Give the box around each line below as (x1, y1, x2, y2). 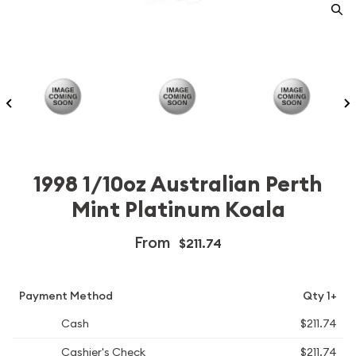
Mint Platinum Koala (71, 195, 285, 224)
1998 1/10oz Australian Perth (33, 170, 323, 199)
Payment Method (19, 288, 113, 303)
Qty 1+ (303, 288, 337, 303)
